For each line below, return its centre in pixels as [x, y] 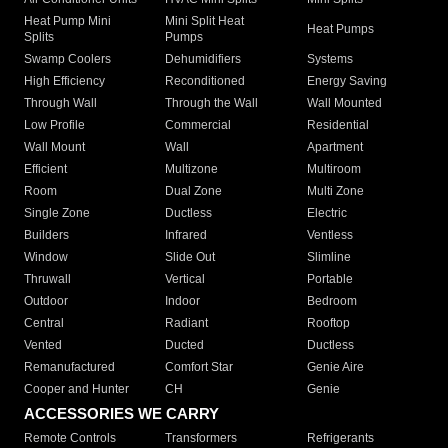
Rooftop [328, 323]
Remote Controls [70, 438]
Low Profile [54, 125]
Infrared [186, 235]
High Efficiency [64, 81]
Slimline [328, 257]
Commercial [198, 125]
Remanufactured [69, 367]
